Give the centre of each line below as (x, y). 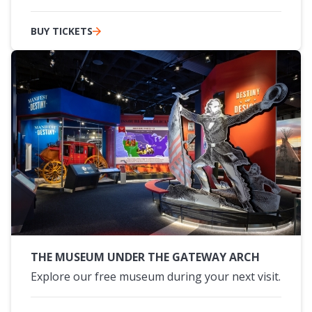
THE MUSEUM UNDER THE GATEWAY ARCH (145, 257)
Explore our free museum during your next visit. (156, 276)
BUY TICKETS (62, 31)
